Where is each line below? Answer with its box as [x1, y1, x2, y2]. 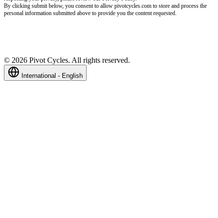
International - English [21, 72, 83, 80]
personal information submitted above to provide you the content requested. [4, 10, 177, 17]
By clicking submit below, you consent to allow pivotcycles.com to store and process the [4, 2, 207, 10]
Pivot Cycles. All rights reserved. [27, 56, 130, 65]
